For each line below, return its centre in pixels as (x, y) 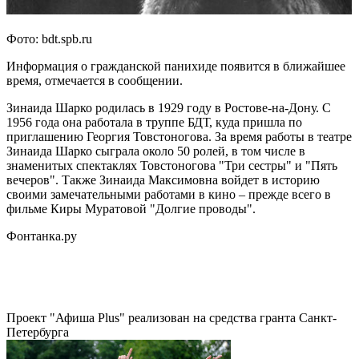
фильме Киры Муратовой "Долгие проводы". (131, 208)
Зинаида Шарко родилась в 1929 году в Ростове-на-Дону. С (169, 107)
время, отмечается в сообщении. (95, 80)
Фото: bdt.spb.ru (49, 38)
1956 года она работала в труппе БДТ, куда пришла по (154, 122)
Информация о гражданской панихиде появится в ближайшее (176, 66)
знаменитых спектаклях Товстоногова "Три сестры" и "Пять (172, 165)
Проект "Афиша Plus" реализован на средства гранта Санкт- (171, 317)
